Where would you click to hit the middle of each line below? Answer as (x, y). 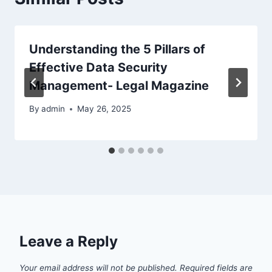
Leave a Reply (69, 242)
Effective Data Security (98, 67)
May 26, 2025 (104, 109)
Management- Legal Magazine (119, 85)
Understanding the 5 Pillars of (117, 49)
